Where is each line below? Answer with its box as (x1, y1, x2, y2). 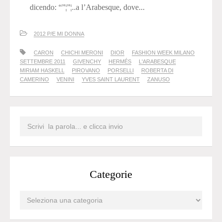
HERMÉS (109, 58, 131, 64)
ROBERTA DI (141, 67, 173, 73)
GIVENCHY (73, 58, 101, 64)
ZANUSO (147, 76, 170, 82)
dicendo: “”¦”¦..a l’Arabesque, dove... (30, 3, 145, 11)
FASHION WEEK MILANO (132, 50, 195, 55)
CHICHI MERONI (61, 50, 103, 55)
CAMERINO (20, 76, 49, 82)
